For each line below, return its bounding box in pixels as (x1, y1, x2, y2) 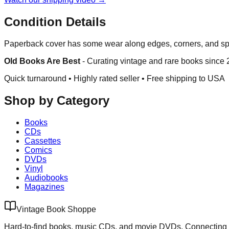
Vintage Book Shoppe (16, 204, 96, 214)
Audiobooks (25, 173, 68, 182)
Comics (25, 145, 52, 154)
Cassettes (25, 136, 61, 145)
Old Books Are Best (4, 57, 80, 66)
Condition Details (4, 15, 106, 29)
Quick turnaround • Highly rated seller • (4, 74, 147, 83)
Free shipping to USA (147, 74, 225, 83)
